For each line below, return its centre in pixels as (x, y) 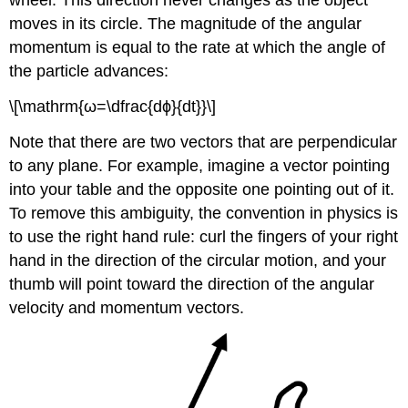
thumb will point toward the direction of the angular (192, 284)
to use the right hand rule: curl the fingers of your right (204, 236)
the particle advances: (89, 71)
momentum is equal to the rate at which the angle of (198, 48)
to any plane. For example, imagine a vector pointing (200, 165)
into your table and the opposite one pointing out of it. (202, 189)
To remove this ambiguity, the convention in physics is (204, 213)
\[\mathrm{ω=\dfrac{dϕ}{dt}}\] (113, 106)
